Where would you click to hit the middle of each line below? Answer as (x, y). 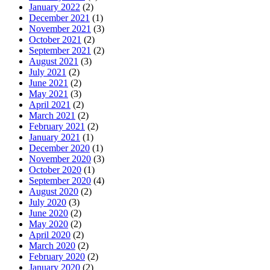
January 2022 (55, 7)
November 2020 (60, 159)
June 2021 (49, 83)
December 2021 (59, 17)
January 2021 (55, 137)
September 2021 (60, 50)
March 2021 (52, 115)
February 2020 (57, 256)
